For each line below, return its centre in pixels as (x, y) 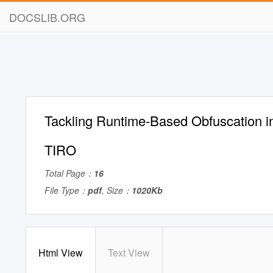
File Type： (66, 190)
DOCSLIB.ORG (47, 17)
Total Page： (69, 173)
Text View (129, 253)
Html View (61, 253)
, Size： (117, 190)
